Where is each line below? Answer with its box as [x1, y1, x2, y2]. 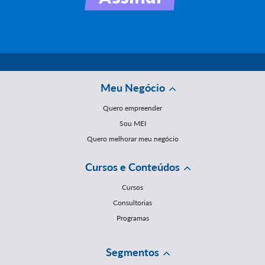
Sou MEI [119, 119, 146, 128]
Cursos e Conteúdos [85, 160, 180, 174]
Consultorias [113, 198, 152, 208]
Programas [116, 214, 149, 223]
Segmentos [106, 245, 159, 259]
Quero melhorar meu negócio [86, 134, 179, 144]
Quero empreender [103, 104, 162, 113]
